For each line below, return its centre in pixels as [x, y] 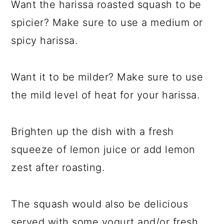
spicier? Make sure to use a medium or [107, 23]
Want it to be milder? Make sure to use [107, 77]
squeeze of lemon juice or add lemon [103, 150]
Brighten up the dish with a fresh [92, 132]
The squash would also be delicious [100, 204]
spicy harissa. [44, 41]
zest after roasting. [58, 168]
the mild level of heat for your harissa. [105, 95]
